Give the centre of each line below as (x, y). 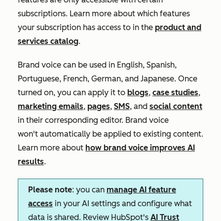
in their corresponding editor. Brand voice (93, 120)
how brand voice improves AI (140, 148)
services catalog (48, 41)
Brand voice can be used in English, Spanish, (97, 65)
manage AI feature (141, 190)
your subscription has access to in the (86, 27)
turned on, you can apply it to (73, 92)
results (31, 162)
